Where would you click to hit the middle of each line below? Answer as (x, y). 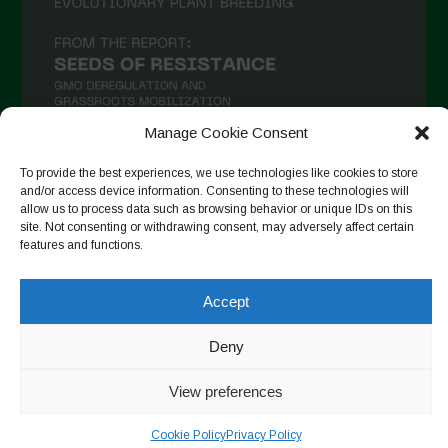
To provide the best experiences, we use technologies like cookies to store (219, 173)
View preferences (226, 391)
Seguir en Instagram (239, 199)
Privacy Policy (263, 435)
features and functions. (81, 245)
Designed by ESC (81, 358)
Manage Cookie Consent (226, 132)
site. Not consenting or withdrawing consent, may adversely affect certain (217, 227)
